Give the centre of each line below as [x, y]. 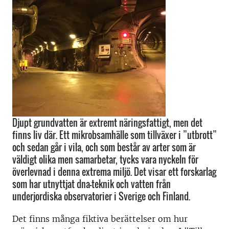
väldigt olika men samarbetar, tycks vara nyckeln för [105, 159]
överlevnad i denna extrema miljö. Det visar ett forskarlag [114, 172]
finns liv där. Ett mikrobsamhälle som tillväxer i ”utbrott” [114, 135]
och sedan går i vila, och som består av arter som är [104, 147]
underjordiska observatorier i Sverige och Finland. [101, 196]
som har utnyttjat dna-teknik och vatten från [91, 184]
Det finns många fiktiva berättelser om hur [100, 219]
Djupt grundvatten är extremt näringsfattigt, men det [107, 123]
